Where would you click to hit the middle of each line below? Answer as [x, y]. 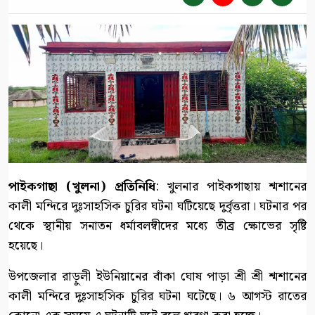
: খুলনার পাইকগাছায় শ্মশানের [231, 186]
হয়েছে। [26, 245]
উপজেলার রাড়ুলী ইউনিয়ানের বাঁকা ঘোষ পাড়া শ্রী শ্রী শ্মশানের [157, 276]
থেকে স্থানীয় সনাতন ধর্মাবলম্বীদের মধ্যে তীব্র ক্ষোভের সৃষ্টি [157, 226]
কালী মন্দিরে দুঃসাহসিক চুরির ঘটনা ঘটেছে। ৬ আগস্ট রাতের [157, 296]
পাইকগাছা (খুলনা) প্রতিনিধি [82, 186]
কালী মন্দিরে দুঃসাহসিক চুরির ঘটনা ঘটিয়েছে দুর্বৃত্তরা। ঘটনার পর [157, 206]
